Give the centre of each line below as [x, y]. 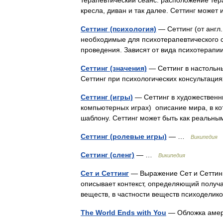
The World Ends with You [123, 213]
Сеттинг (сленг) [108, 155]
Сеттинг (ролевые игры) [124, 136]
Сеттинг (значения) [114, 68]
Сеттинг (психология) [118, 29]
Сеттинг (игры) [107, 97]
